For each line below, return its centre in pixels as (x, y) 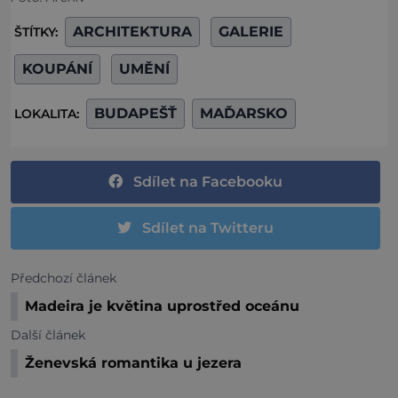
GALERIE (251, 32)
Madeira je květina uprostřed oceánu (162, 306)
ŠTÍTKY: (38, 32)
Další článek (48, 335)
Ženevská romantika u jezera (133, 363)
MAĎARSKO (244, 114)
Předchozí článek (64, 279)
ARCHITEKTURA (132, 32)
